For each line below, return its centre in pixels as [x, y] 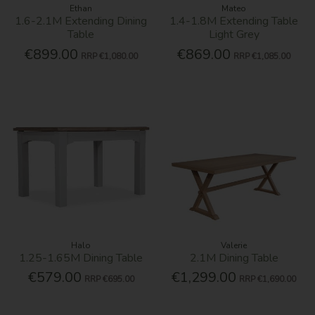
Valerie [234, 245]
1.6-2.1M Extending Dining [81, 21]
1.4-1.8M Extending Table [234, 21]
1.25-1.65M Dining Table [81, 258]
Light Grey [234, 35]
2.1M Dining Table [234, 258]
